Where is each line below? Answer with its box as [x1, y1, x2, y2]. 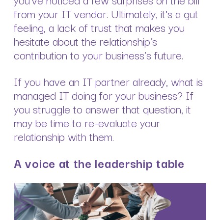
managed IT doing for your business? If [14, 85, 193, 104]
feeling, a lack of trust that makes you [14, 18, 185, 36]
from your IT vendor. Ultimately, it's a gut [14, 4, 198, 22]
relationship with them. [14, 127, 114, 145]
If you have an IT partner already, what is [14, 72, 203, 90]
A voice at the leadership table [14, 153, 185, 172]
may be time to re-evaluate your [14, 113, 160, 131]
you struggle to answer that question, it [14, 99, 191, 117]
